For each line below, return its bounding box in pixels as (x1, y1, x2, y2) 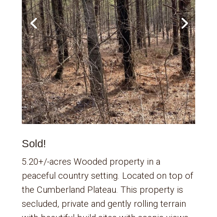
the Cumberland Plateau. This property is (21, 185, 183, 195)
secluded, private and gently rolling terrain (21, 199, 186, 209)
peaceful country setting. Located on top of (21, 170, 193, 181)
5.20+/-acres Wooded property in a (21, 156, 160, 167)
